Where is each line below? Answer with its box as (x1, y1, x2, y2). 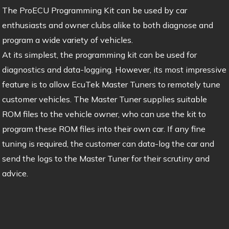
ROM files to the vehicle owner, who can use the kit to (2, 108, 206, 119)
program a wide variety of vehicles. (2, 34, 133, 45)
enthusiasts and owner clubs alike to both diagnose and (2, 19, 213, 30)
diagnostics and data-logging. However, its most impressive (2, 64, 226, 75)
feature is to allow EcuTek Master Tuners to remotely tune (2, 79, 220, 89)
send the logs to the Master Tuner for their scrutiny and (2, 153, 210, 164)
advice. (2, 168, 28, 178)
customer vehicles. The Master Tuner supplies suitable (2, 94, 207, 104)
